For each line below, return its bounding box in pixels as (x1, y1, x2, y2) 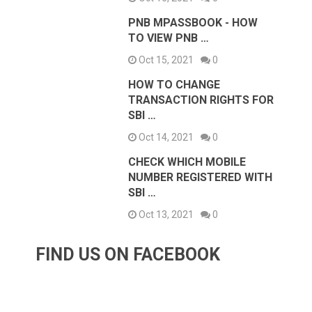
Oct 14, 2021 (136, 132, 194, 143)
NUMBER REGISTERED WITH (128, 171, 273, 185)
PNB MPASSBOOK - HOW (128, 16, 258, 30)
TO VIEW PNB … (128, 31, 210, 45)
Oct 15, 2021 (136, 54, 194, 66)
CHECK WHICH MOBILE (128, 155, 247, 169)
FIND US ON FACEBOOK (36, 244, 221, 265)
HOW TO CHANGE (128, 78, 221, 92)
